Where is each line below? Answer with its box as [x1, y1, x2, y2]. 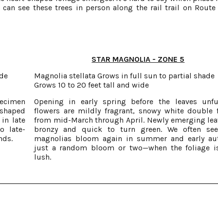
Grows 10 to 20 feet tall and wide [34, 80, 149, 90]
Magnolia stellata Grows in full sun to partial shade [34, 71, 215, 80]
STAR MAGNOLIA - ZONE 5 [91, 54, 185, 64]
